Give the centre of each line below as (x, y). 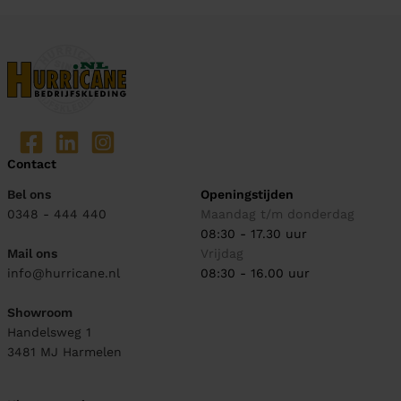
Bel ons (29, 195)
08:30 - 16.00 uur (255, 273)
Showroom (40, 313)
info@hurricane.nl (64, 273)
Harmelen (92, 352)
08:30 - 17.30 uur (254, 234)
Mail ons (32, 254)
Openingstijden (247, 195)
